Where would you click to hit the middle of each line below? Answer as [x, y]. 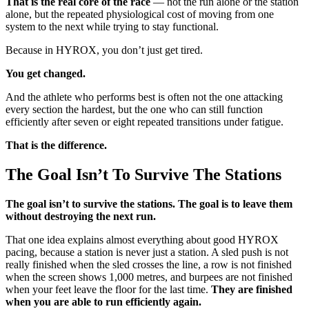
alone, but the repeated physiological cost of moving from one [140, 14]
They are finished [252, 289]
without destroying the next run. [81, 216]
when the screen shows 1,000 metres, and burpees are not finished [149, 277]
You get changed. [46, 73]
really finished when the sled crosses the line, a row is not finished [149, 264]
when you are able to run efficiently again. [103, 301]
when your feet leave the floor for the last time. [108, 289]
